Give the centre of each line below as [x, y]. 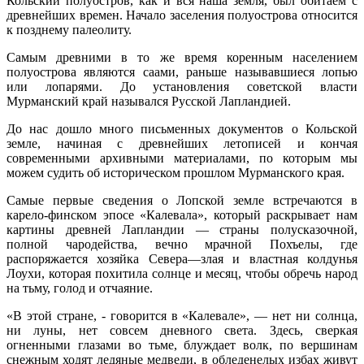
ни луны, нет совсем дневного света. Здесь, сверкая [182, 330]
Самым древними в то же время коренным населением [182, 57]
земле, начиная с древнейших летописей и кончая [182, 143]
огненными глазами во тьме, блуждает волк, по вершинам [182, 344]
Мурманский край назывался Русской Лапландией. [149, 101]
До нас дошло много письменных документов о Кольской [182, 128]
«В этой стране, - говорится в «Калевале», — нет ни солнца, [182, 315]
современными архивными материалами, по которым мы [182, 158]
